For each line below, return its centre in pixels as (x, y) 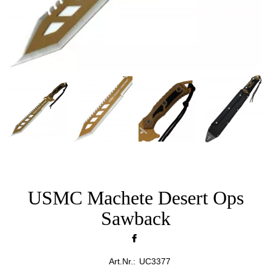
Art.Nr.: (122, 262)
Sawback (135, 219)
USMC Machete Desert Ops (135, 198)
